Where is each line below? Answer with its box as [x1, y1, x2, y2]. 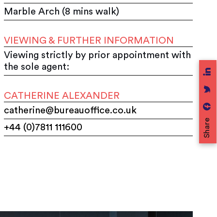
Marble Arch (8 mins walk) [4, 6, 120, 16]
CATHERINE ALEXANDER [4, 91, 120, 101]
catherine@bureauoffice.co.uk [4, 105, 137, 115]
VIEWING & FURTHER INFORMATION [4, 35, 174, 46]
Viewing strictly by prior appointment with [4, 50, 191, 60]
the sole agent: [4, 62, 70, 72]
